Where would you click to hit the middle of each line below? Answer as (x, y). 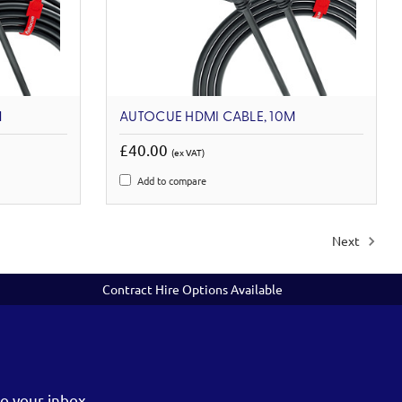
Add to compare (172, 180)
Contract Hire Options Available (193, 288)
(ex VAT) (188, 152)
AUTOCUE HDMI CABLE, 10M (208, 117)
